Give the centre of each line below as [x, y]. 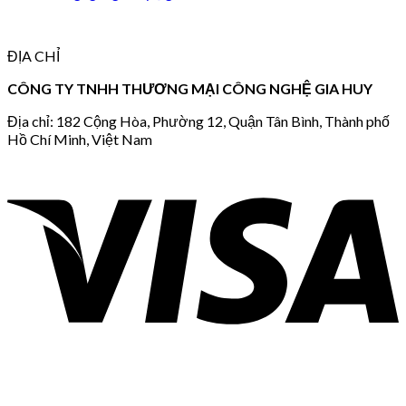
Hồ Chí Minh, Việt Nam [80, 139]
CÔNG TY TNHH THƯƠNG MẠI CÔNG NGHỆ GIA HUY [190, 88]
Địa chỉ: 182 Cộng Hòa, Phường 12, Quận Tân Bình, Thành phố [198, 121]
